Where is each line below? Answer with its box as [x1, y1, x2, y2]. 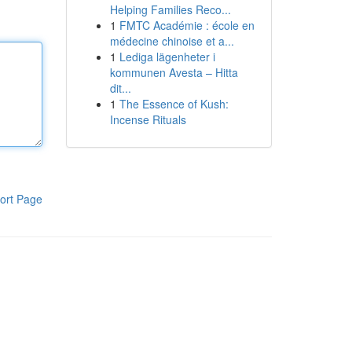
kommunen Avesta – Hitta [109, 64, 238, 80]
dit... [109, 80, 131, 96]
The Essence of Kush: [119, 96, 229, 112]
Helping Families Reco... [109, 2, 231, 17]
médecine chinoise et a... [109, 33, 234, 49]
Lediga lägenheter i [119, 49, 215, 64]
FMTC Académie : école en [119, 17, 255, 33]
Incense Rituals [109, 112, 186, 127]
